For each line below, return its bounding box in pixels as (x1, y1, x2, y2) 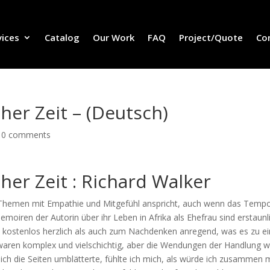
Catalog (44, 31, 80, 43)
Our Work (92, 31, 134, 43)
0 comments (1, 129, 51, 141)
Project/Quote (178, 31, 243, 43)
